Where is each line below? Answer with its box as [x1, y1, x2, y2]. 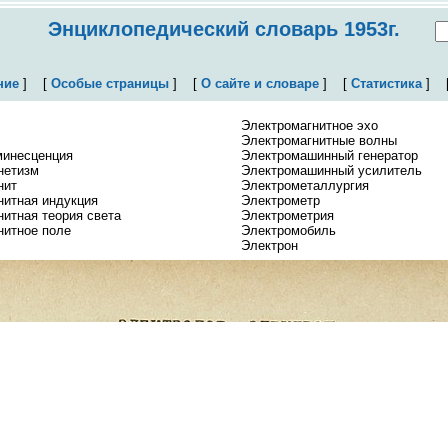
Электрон [241, 238, 298, 253]
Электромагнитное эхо [241, 118, 378, 133]
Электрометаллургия [241, 178, 369, 193]
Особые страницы [50, 76, 169, 91]
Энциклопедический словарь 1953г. [48, 18, 400, 40]
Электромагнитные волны [241, 133, 397, 148]
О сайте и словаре [200, 76, 319, 91]
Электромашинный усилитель [241, 163, 422, 178]
